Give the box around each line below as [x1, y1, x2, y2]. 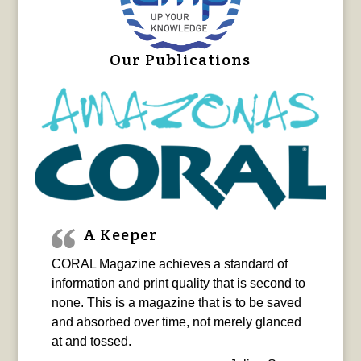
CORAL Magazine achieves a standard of [51, 257, 288, 272]
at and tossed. [51, 334, 131, 349]
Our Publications [110, 49, 251, 71]
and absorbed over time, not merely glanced [51, 315, 301, 330]
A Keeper [83, 224, 158, 246]
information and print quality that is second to [51, 276, 305, 291]
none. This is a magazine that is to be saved [51, 296, 301, 310]
